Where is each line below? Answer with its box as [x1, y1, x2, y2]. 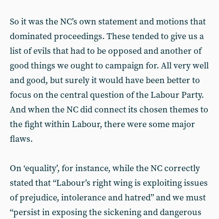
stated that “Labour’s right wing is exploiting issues [10, 177, 208, 189]
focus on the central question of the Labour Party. [10, 89, 204, 101]
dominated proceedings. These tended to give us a [10, 31, 204, 42]
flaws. [10, 133, 33, 145]
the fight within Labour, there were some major [10, 119, 195, 130]
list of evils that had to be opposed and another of [10, 45, 201, 57]
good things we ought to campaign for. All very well [10, 60, 209, 71]
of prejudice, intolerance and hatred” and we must [10, 192, 206, 203]
